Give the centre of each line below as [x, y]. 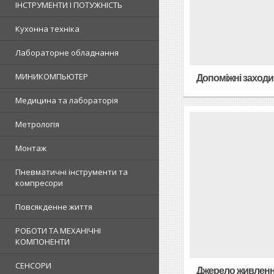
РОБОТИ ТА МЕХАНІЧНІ [58, 231]
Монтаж [31, 148]
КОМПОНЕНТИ [43, 242]
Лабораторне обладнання [67, 53]
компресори [39, 183]
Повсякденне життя [54, 207]
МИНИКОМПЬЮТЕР [52, 76]
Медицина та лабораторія [67, 100]
